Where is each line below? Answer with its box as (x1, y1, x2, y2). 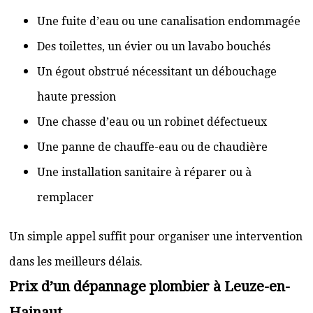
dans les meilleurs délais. (9, 255, 143, 268)
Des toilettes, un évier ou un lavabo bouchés (37, 40, 270, 53)
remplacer (37, 191, 94, 204)
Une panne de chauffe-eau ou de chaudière (37, 140, 268, 154)
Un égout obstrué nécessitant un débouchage (37, 65, 277, 78)
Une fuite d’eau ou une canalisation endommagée (37, 15, 300, 28)
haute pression (37, 90, 116, 103)
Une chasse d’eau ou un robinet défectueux (37, 115, 267, 129)
